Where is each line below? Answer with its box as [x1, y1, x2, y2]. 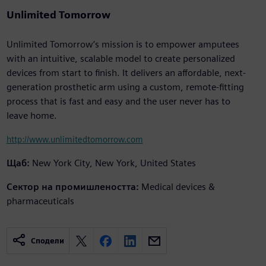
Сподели [30, 236, 64, 246]
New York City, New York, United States [31, 157, 196, 169]
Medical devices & [141, 181, 215, 193]
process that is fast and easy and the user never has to [6, 96, 230, 107]
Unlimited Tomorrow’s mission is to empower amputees [6, 39, 239, 50]
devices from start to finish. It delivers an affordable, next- [6, 67, 246, 79]
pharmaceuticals [6, 195, 74, 207]
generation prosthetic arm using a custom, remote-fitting [6, 81, 244, 93]
